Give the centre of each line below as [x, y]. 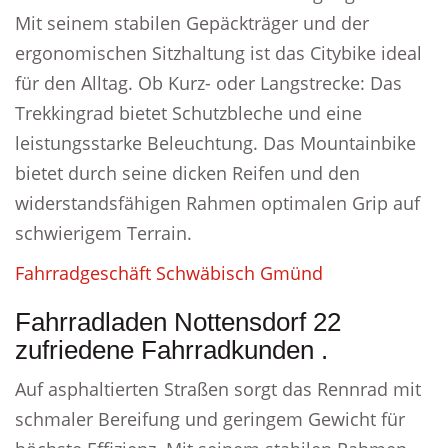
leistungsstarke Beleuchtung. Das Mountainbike [215, 143]
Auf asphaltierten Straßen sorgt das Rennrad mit [218, 389]
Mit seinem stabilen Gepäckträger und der [192, 23]
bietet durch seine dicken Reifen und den [187, 173]
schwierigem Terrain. [103, 233]
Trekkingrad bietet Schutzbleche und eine [188, 113]
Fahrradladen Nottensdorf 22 [178, 322]
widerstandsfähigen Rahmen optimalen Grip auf [217, 203]
